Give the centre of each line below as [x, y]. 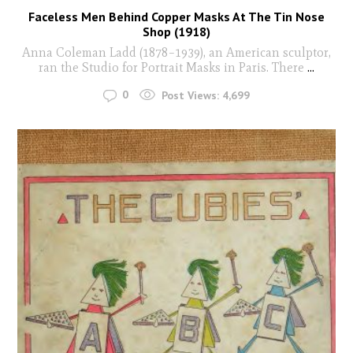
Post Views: [190, 95]
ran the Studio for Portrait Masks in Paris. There [171, 67]
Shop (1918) [176, 32]
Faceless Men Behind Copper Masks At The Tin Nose [176, 17]
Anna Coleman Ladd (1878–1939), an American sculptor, [176, 52]
